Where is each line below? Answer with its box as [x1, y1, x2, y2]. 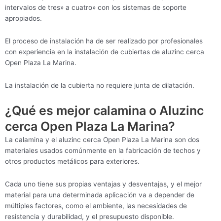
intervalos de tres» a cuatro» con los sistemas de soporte [5, 3, 186, 11]
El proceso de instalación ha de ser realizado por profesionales [5, 37, 203, 45]
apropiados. [5, 14, 42, 22]
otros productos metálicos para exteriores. [5, 157, 140, 165]
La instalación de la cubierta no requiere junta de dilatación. [5, 81, 194, 89]
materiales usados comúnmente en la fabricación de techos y [5, 146, 201, 154]
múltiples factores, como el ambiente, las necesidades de [5, 201, 187, 210]
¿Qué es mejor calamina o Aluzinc [5, 103, 204, 118]
